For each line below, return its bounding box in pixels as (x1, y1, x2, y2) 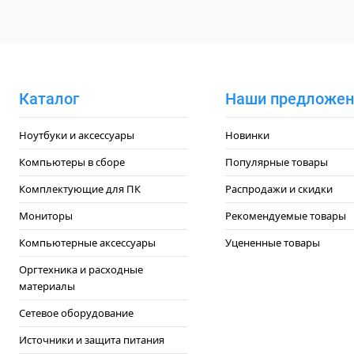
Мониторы (19, 209, 73, 223)
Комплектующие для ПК (19, 182, 141, 196)
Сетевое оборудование (19, 306, 134, 320)
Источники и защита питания (19, 333, 164, 347)
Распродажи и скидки (224, 182, 333, 196)
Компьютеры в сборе (19, 155, 125, 169)
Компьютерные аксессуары (19, 235, 156, 250)
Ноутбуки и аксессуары (19, 128, 134, 142)
